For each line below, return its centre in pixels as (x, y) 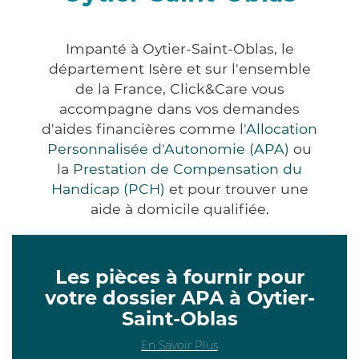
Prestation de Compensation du (188, 168)
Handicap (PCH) (108, 188)
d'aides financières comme (141, 128)
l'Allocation (278, 128)
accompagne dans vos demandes (179, 108)
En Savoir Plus (179, 345)
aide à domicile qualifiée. (179, 208)
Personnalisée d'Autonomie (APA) (168, 148)
